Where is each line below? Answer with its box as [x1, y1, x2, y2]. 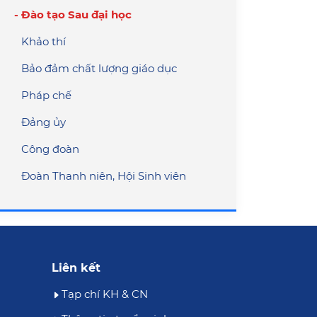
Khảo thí [21, 35, 66, 49]
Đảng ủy [21, 115, 66, 129]
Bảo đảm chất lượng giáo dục [21, 62, 177, 76]
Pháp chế [21, 88, 71, 103]
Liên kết [52, 261, 100, 275]
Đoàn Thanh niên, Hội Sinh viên [21, 169, 186, 183]
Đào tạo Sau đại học [21, 8, 132, 22]
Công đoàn [21, 142, 79, 156]
